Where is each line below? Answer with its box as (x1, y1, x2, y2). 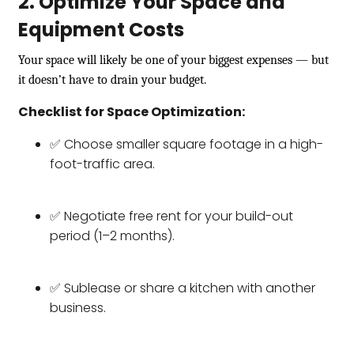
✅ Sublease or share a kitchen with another (50, 278, 315, 297)
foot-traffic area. (50, 154, 155, 173)
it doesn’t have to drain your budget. (18, 72, 206, 87)
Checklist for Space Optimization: (18, 102, 245, 121)
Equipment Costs (18, 16, 184, 43)
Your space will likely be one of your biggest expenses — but (18, 52, 329, 67)
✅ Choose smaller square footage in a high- (50, 134, 323, 153)
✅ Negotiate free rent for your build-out (50, 206, 293, 225)
